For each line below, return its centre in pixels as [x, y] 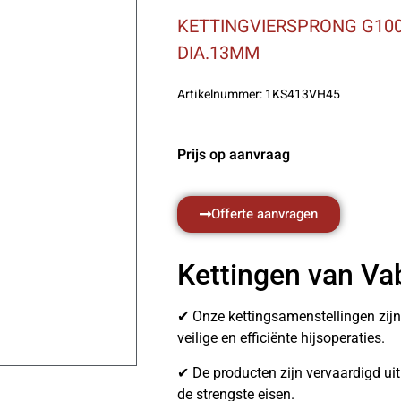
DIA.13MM [218, 53]
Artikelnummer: [220, 94]
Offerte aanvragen [264, 214]
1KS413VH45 [301, 94]
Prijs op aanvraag [234, 155]
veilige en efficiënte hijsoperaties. [281, 338]
